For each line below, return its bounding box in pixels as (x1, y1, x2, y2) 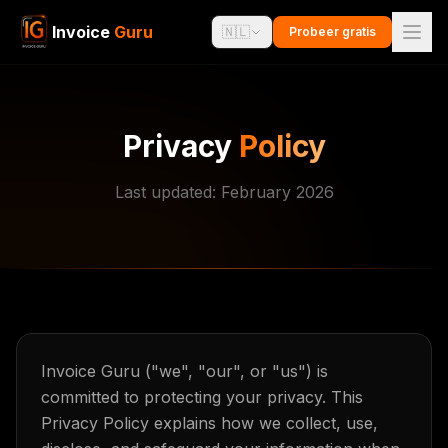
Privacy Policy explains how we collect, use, (41, 413, 378, 433)
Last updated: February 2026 (114, 182, 334, 202)
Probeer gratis (289, 24, 376, 39)
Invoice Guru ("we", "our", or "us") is (41, 361, 328, 381)
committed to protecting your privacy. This (41, 387, 363, 407)
